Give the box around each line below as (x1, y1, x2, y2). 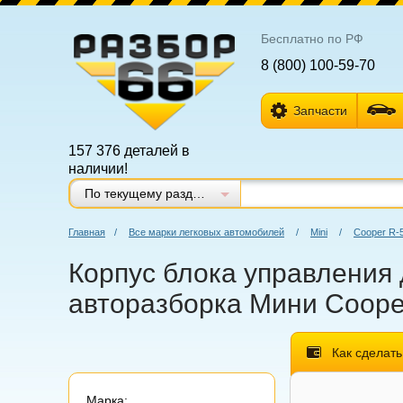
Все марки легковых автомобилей (129, 227, 284, 237)
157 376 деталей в (68, 143, 190, 158)
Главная (68, 227, 105, 237)
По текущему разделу (193, 186, 205, 201)
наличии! (68, 161, 128, 176)
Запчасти (292, 103, 347, 118)
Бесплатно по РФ (260, 31, 363, 46)
